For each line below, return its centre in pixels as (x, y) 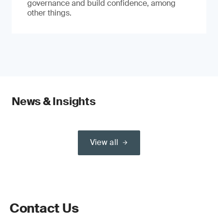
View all (104, 142)
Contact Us (44, 208)
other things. (49, 13)
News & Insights (54, 101)
